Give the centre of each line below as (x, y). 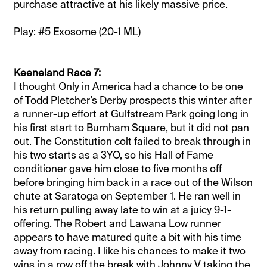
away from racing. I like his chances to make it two (130, 251)
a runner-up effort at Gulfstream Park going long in (131, 114)
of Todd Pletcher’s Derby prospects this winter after (133, 100)
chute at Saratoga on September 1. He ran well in (128, 196)
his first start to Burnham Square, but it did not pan (132, 128)
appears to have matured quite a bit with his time (128, 237)
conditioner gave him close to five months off (118, 169)
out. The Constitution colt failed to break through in (133, 142)
